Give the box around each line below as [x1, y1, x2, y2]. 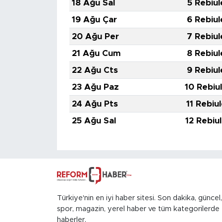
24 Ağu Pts [71, 100, 118, 109]
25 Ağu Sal [71, 116, 116, 125]
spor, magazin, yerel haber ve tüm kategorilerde [56, 205, 220, 213]
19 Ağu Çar [71, 15, 117, 24]
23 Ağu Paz [71, 83, 119, 92]
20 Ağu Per [71, 32, 119, 41]
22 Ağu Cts [71, 66, 118, 75]
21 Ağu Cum [71, 49, 121, 58]
